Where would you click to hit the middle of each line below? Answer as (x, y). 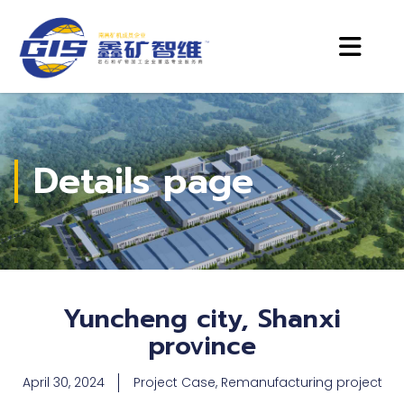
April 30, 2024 (63, 383)
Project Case (174, 383)
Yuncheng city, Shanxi (202, 319)
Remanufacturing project (301, 383)
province (202, 346)
